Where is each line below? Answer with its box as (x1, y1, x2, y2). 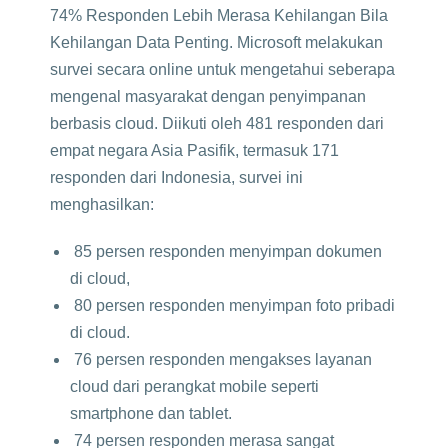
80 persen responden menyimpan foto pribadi (70, 297, 395, 314)
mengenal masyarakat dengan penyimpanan (50, 88, 366, 105)
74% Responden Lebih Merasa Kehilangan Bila (50, 7, 388, 24)
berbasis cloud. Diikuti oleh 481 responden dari (50, 115, 384, 132)
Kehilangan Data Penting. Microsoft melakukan (50, 34, 383, 51)
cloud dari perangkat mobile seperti (70, 378, 319, 395)
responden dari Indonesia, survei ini (50, 169, 303, 186)
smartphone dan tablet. (70, 405, 232, 422)
